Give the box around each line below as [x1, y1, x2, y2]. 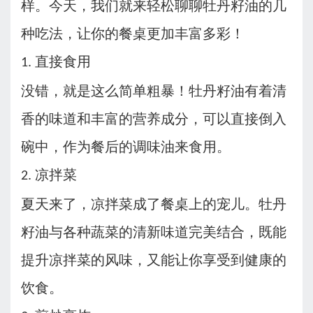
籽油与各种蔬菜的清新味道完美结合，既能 [21, 224, 286, 240]
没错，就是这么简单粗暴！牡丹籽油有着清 [21, 83, 286, 99]
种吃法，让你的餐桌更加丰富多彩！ [21, 26, 245, 42]
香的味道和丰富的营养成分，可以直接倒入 [21, 111, 286, 127]
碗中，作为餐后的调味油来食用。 [21, 139, 231, 155]
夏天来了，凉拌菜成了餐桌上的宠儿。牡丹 [21, 196, 286, 212]
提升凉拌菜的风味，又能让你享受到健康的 [21, 252, 286, 268]
